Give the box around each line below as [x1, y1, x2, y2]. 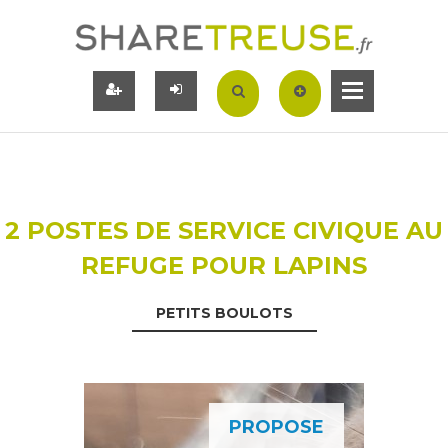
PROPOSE [229, 415, 324, 438]
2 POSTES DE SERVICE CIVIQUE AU [5, 215, 443, 245]
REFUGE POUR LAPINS [81, 250, 367, 280]
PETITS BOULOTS [155, 303, 293, 322]
